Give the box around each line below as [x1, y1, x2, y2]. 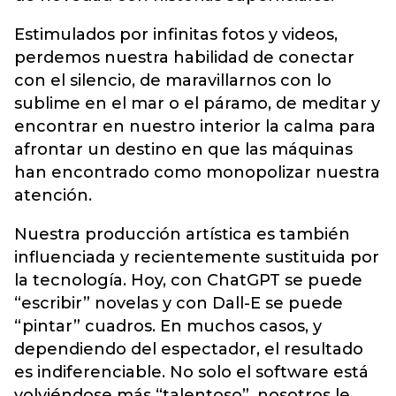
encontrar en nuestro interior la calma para [14, 116, 376, 136]
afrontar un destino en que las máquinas [14, 139, 353, 159]
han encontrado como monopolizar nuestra [14, 162, 380, 182]
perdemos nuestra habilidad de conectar [14, 47, 354, 67]
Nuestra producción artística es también [14, 224, 350, 244]
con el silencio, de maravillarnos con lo [14, 70, 331, 90]
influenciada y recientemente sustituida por [14, 247, 379, 267]
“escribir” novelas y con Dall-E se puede [14, 293, 343, 313]
